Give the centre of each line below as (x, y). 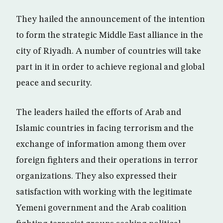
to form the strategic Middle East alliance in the (110, 36)
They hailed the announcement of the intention (111, 20)
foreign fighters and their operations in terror (107, 161)
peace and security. (54, 83)
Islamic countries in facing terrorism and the (105, 129)
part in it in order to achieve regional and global (110, 67)
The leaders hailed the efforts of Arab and (99, 113)
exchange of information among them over (101, 145)
